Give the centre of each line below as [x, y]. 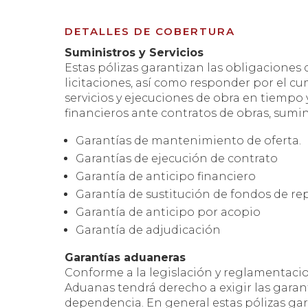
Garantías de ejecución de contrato [177, 158]
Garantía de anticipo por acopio [168, 212]
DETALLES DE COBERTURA [150, 31]
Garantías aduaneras [125, 257]
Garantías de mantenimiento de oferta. [189, 140]
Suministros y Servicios [134, 52]
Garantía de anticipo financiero [166, 176]
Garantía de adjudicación [148, 230]
